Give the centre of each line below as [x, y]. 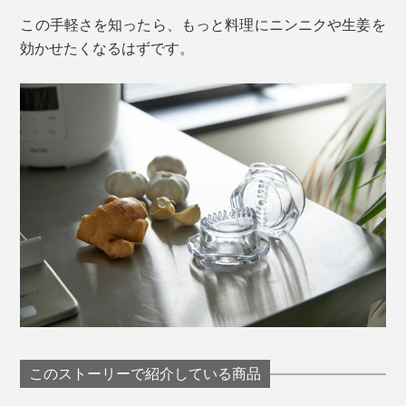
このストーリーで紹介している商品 [145, 374]
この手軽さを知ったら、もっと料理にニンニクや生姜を [203, 24]
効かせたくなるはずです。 [107, 48]
